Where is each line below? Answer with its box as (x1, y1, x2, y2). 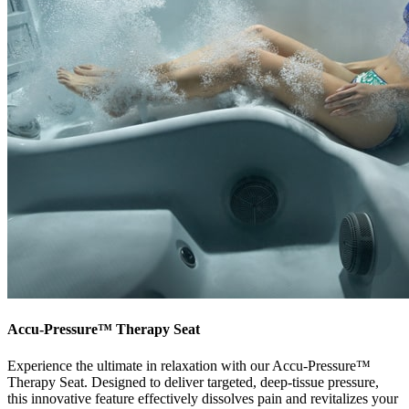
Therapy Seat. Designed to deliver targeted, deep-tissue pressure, (7, 373, 379, 390)
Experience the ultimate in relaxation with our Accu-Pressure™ (7, 357, 371, 373)
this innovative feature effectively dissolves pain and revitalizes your (7, 390, 398, 406)
